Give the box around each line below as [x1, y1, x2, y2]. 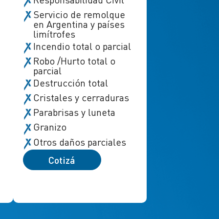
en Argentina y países [33, 18, 125, 30]
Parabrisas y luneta [33, 106, 115, 119]
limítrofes [33, 27, 75, 40]
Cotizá [48, 153, 76, 166]
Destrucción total [33, 76, 108, 89]
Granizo [33, 121, 66, 133]
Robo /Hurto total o [33, 54, 115, 67]
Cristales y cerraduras [33, 91, 129, 104]
